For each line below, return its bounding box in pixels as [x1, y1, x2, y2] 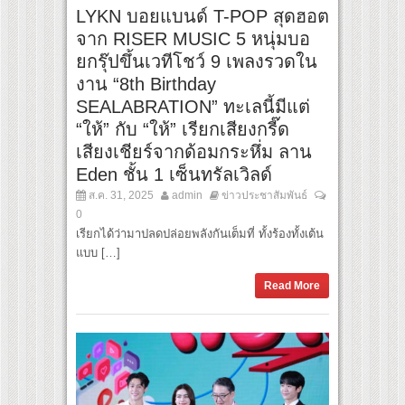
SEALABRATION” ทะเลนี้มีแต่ [76, 96, 310, 117]
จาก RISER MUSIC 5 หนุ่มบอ [76, 28, 310, 49]
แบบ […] [76, 245, 120, 259]
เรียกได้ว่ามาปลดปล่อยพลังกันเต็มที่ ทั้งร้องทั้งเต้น [76, 226, 324, 240]
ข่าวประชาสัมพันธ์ [221, 188, 307, 202]
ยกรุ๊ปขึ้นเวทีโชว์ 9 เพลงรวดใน [76, 51, 317, 71]
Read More [264, 278, 320, 292]
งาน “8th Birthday [76, 73, 216, 94]
